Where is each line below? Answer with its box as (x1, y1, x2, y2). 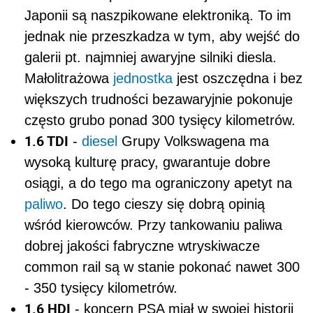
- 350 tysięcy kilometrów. (24, 280, 177, 296)
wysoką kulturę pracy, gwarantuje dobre (24, 154, 270, 170)
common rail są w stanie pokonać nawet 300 (24, 259, 300, 275)
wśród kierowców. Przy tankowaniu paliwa (24, 217, 282, 233)
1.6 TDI (24, 131, 68, 151)
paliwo (24, 196, 63, 212)
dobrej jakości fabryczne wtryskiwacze (24, 238, 260, 254)
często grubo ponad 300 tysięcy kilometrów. (24, 112, 296, 129)
